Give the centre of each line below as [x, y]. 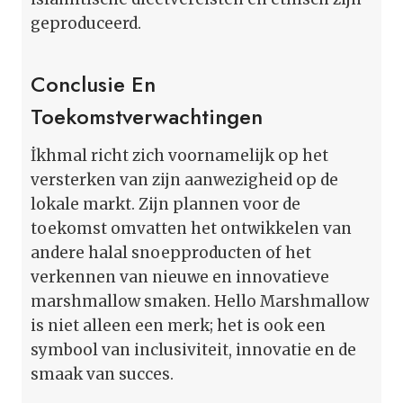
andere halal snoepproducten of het [171, 252]
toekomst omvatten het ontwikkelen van [191, 228]
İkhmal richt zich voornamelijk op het [179, 155]
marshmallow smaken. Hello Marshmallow [200, 301]
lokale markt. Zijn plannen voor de [166, 204]
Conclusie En [93, 84]
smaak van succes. [102, 374]
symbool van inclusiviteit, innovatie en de [193, 349]
